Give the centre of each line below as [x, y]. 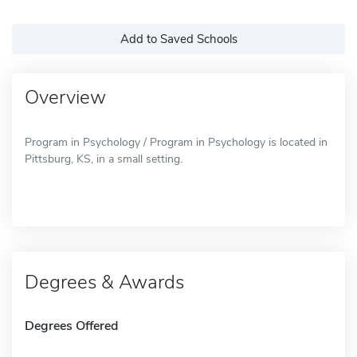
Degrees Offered [71, 326]
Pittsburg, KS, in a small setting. [104, 159]
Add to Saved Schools [178, 39]
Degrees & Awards [104, 282]
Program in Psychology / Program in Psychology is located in [176, 142]
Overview [65, 97]
